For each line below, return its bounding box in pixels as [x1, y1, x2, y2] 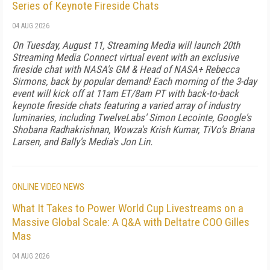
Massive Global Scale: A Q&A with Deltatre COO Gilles [12, 215, 250, 229]
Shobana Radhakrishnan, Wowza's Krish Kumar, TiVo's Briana [12, 124, 254, 136]
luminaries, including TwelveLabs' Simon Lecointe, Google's [12, 111, 251, 124]
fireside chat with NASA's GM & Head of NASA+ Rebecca [12, 63, 239, 75]
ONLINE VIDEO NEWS [12, 181, 84, 192]
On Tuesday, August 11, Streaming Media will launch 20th [12, 39, 240, 51]
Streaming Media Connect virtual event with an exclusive [12, 51, 239, 63]
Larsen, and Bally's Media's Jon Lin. [12, 136, 152, 148]
